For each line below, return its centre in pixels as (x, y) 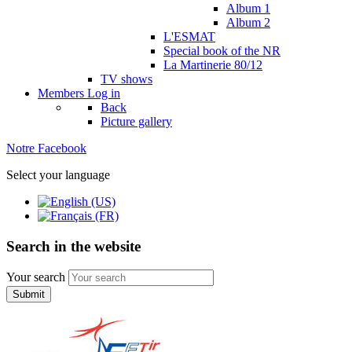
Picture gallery (136, 121)
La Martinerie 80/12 (213, 65)
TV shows (126, 79)
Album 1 (248, 8)
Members (61, 93)
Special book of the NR (222, 51)
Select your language (58, 175)
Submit (29, 295)
